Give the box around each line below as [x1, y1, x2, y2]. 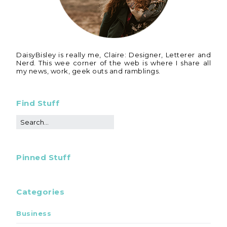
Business [16, 209, 51, 217]
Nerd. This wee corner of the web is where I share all [16, 58, 211, 67]
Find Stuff [16, 98, 59, 108]
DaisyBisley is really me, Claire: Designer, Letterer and [16, 50, 211, 59]
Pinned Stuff [16, 152, 70, 162]
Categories [16, 186, 64, 197]
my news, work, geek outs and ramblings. [16, 66, 161, 75]
